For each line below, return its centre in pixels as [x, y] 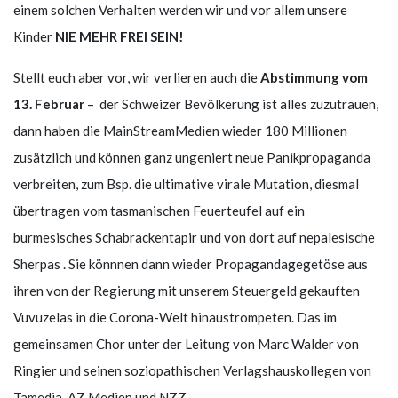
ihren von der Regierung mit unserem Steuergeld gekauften [187, 290]
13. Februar [49, 103]
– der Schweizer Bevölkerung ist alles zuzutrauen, [231, 103]
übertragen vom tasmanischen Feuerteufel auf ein [159, 210]
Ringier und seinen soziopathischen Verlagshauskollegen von [192, 370]
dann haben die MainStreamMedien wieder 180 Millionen [180, 130]
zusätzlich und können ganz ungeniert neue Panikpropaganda [192, 157]
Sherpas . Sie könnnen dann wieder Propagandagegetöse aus [191, 263]
